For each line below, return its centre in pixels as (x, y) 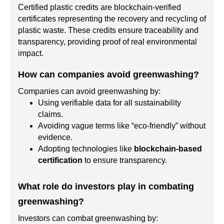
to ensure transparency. (125, 160)
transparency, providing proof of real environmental (107, 42)
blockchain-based (168, 149)
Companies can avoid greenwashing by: (89, 91)
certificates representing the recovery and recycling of (112, 19)
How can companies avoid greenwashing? (108, 75)
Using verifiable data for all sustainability (109, 103)
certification (60, 160)
